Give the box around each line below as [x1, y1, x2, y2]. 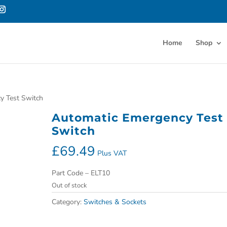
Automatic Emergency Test [51, 111, 223, 125]
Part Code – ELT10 [51, 168, 110, 178]
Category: [51, 197, 84, 207]
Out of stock [51, 181, 87, 190]
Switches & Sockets [83, 197, 146, 207]
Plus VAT [97, 148, 127, 158]
